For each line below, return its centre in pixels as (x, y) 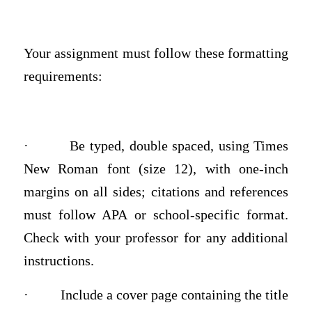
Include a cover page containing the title (174, 295)
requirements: (63, 77)
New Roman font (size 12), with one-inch (156, 169)
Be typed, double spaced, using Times (179, 146)
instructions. (58, 260)
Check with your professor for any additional (156, 237)
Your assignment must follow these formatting (156, 54)
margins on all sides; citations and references (156, 192)
